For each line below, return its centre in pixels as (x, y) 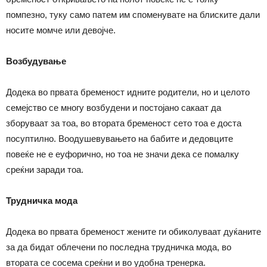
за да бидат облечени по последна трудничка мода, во (119, 247)
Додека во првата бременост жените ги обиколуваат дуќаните (133, 231)
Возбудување (36, 61)
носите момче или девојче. (61, 30)
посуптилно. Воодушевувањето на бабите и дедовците (119, 138)
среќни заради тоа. (45, 169)
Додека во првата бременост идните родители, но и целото (128, 92)
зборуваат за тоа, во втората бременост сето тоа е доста (124, 123)
